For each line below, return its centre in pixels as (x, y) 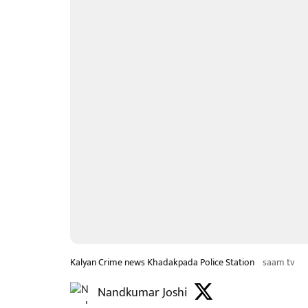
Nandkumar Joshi (142, 293)
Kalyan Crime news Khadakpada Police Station (162, 262)
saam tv (278, 262)
